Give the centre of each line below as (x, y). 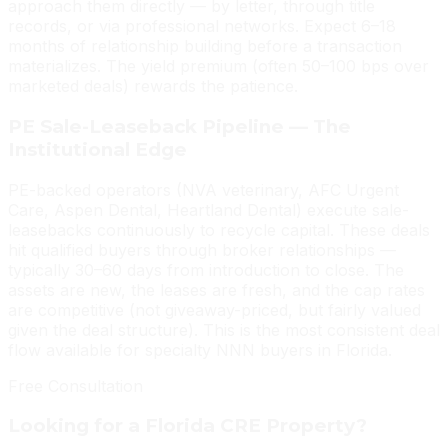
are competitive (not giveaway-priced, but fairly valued (214, 309)
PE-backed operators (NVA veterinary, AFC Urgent (203, 189)
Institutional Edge (97, 149)
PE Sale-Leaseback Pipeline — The (179, 126)
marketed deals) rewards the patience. (153, 86)
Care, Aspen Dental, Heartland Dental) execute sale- (208, 209)
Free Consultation (75, 385)
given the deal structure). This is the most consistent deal (224, 329)
